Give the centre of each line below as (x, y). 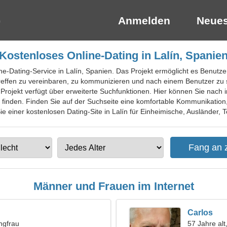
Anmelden (144, 21)
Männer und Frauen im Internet (113, 186)
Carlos (200, 213)
